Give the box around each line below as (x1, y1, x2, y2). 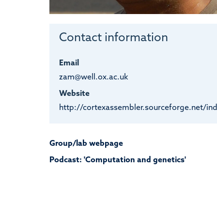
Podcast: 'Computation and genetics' (49, 156, 186, 164)
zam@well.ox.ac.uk (59, 73, 128, 81)
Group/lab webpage (49, 139, 123, 148)
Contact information (59, 32, 168, 44)
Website (59, 90, 90, 98)
